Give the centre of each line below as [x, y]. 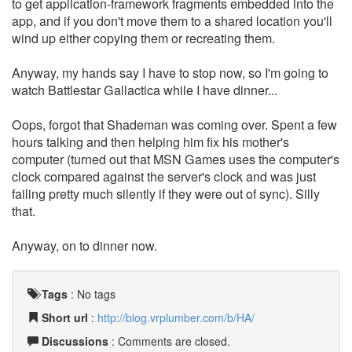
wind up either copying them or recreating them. [143, 38]
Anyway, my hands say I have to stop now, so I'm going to [170, 73]
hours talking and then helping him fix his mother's [150, 142]
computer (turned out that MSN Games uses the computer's [176, 159]
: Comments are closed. [169, 341]
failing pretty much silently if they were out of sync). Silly [166, 194]
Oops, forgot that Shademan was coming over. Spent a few [174, 125]
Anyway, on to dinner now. [84, 246]
